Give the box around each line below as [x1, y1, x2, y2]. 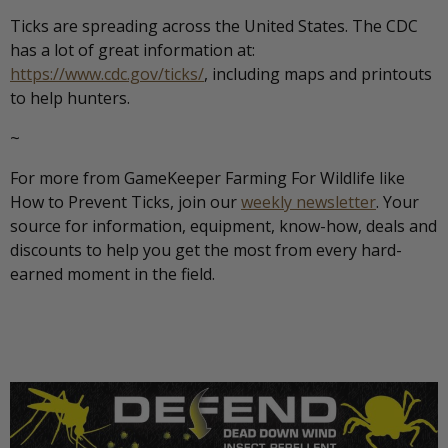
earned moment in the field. [10, 262, 215, 285]
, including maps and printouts [204, 62, 432, 85]
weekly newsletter [241, 190, 376, 213]
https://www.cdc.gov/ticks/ [10, 62, 204, 85]
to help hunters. [10, 86, 130, 109]
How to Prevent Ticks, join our [10, 190, 241, 213]
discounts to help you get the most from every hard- [10, 238, 402, 261]
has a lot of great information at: [10, 38, 255, 61]
